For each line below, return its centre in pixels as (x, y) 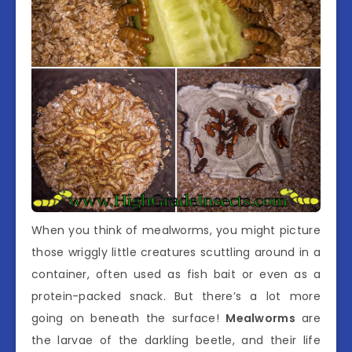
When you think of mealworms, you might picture (176, 230)
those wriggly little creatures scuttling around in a (176, 252)
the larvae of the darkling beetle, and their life (176, 340)
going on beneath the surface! (129, 318)
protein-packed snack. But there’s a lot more (176, 296)
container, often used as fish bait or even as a (176, 274)
